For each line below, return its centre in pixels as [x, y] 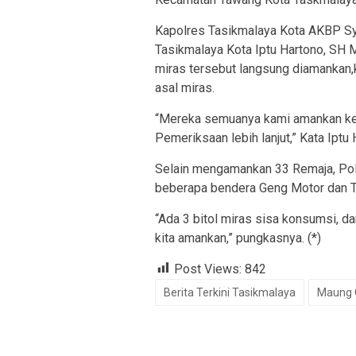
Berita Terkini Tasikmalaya [230, 292]
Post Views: [208, 269]
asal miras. [185, 87]
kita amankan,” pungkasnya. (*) [238, 238]
